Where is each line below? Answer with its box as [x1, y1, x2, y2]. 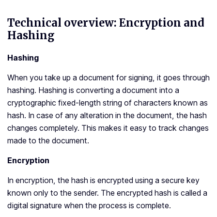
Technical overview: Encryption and [7, 16, 204, 30]
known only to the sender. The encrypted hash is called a [7, 188, 207, 198]
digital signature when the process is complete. [7, 201, 171, 211]
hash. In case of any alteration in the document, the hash [7, 110, 207, 121]
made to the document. [7, 136, 91, 146]
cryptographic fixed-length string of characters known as [7, 98, 208, 108]
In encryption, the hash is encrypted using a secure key [7, 175, 200, 186]
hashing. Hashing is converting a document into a [7, 85, 179, 95]
